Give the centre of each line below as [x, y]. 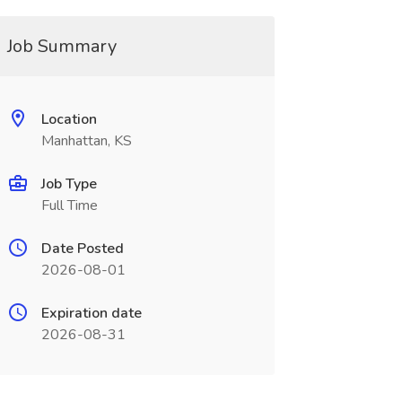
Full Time [69, 205]
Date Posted [82, 249]
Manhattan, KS [86, 141]
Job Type [69, 184]
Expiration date [91, 313]
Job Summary [61, 46]
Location [69, 119]
